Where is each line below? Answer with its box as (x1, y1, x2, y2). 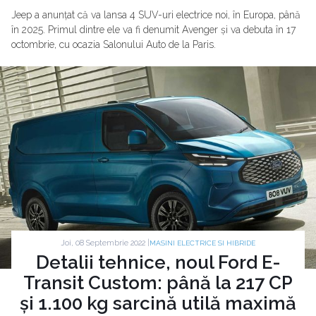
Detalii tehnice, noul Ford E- (35, 252, 281, 273)
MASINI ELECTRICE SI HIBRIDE (150, 239, 255, 247)
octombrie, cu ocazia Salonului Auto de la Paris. (11, 39, 216, 50)
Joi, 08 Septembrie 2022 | (61, 238, 150, 248)
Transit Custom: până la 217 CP (23, 272, 293, 293)
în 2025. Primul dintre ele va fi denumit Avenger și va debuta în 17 (11, 24, 296, 35)
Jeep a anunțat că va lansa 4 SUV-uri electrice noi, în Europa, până (11, 9, 300, 20)
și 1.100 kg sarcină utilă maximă (20, 293, 296, 314)
